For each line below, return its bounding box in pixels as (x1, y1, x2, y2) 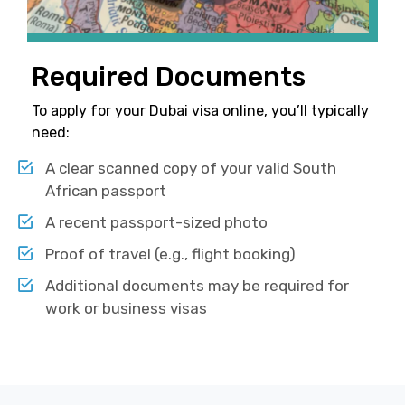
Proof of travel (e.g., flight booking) (45, 245, 296, 264)
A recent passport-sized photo (45, 213, 268, 232)
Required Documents (32, 61, 306, 94)
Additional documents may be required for (45, 277, 349, 296)
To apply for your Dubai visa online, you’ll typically (32, 102, 369, 120)
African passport (45, 182, 166, 201)
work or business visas (45, 299, 207, 318)
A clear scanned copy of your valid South (45, 159, 336, 178)
